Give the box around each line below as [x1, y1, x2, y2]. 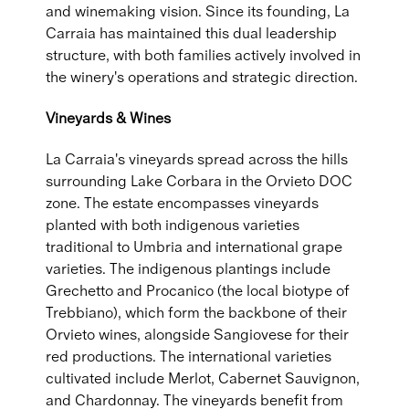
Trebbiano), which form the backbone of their [46, 303, 347, 321]
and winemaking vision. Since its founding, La [46, 2, 350, 20]
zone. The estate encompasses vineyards [46, 194, 319, 212]
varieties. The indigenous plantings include [46, 259, 330, 278]
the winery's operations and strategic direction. [46, 68, 358, 86]
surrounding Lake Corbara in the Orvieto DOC [46, 172, 352, 190]
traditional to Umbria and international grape [46, 237, 342, 256]
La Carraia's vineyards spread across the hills [46, 150, 348, 168]
